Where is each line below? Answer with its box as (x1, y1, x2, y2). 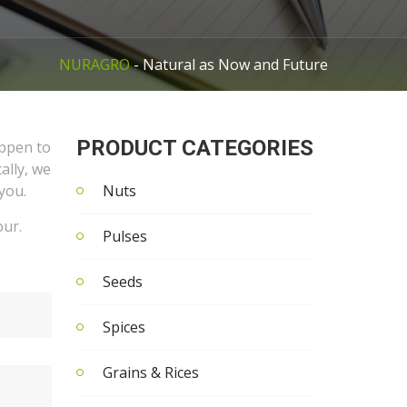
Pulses (102, 226, 147, 246)
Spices (102, 317, 145, 337)
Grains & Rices (102, 362, 199, 382)
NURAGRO (59, 55, 130, 74)
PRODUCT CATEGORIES (75, 135, 313, 161)
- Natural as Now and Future (130, 55, 328, 74)
